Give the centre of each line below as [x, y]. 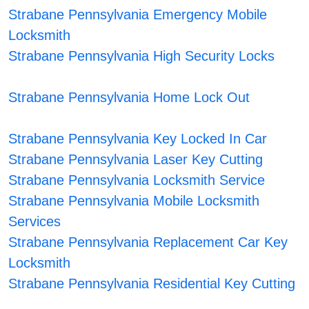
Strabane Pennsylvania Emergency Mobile [137, 15]
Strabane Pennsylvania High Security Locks [141, 56]
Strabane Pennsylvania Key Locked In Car [137, 139]
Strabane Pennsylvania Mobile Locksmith [133, 201]
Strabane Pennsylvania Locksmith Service [136, 180]
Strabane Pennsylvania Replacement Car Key [148, 242]
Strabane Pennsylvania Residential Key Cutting [151, 284]
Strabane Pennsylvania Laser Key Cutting [135, 160]
